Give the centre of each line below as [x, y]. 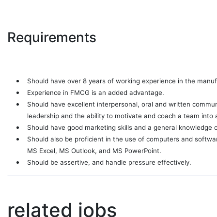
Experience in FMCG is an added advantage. [96, 93]
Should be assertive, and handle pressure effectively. [109, 163]
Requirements [52, 38]
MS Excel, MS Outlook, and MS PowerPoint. [94, 151]
